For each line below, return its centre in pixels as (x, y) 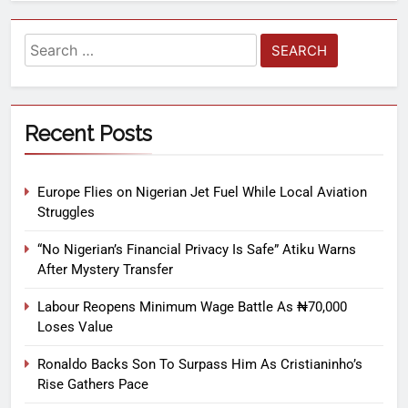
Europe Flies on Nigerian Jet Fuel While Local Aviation (202, 193)
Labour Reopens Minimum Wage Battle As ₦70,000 (192, 307)
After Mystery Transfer (105, 270)
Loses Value (75, 327)
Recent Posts (88, 134)
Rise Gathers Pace (93, 385)
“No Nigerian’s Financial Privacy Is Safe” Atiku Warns (197, 250)
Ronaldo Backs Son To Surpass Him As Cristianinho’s (200, 365)
